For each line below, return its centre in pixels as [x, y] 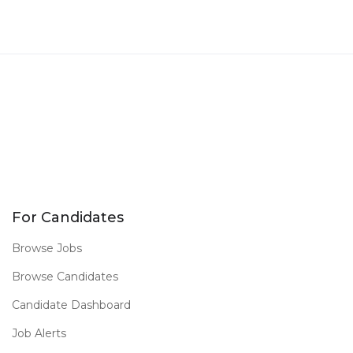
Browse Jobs [47, 248]
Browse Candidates [65, 277]
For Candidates [68, 217]
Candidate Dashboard [71, 305]
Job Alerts [39, 333]
